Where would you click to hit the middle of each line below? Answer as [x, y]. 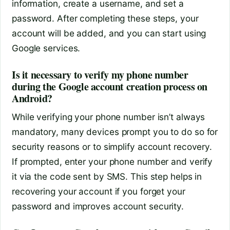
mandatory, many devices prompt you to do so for [115, 131]
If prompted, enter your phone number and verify [112, 161]
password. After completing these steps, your [105, 18]
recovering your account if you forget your [99, 191]
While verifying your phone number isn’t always [109, 117]
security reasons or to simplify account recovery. [112, 146]
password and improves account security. [98, 206]
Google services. [46, 48]
